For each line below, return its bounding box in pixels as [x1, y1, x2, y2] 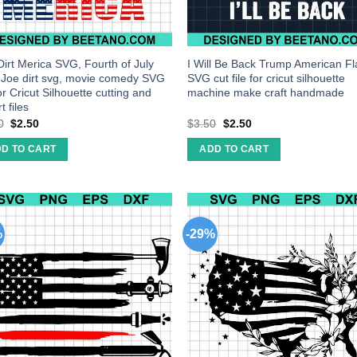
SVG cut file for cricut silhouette [187, 72, 346, 85]
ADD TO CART [199, 144, 269, 155]
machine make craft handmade [187, 86, 345, 100]
